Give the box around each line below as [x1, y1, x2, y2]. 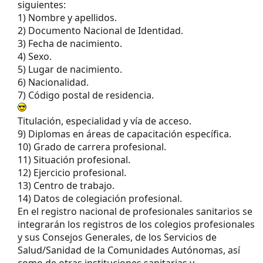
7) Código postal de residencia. [18, 88, 154, 102]
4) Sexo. [18, 49, 52, 63]
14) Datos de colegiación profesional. [18, 191, 182, 205]
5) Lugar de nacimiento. [18, 62, 122, 76]
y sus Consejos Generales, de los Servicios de [18, 230, 217, 244]
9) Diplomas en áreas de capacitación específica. [18, 127, 231, 140]
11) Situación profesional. [18, 153, 130, 166]
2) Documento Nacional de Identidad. [18, 23, 183, 37]
